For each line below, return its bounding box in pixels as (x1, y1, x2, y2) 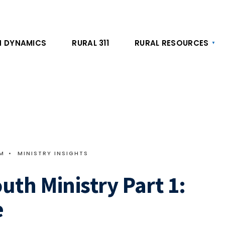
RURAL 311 (72, 38, 109, 48)
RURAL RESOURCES (135, 38, 209, 48)
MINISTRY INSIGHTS (18, 149, 88, 157)
